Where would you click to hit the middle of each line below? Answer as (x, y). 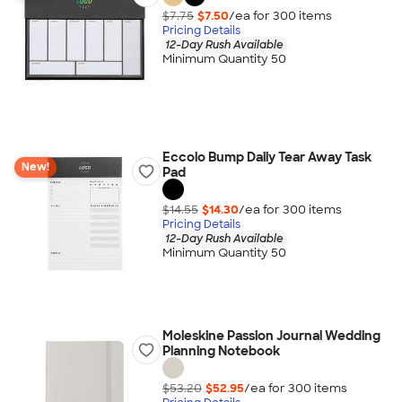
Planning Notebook (221, 351)
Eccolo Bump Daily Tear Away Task (267, 157)
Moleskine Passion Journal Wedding (271, 336)
